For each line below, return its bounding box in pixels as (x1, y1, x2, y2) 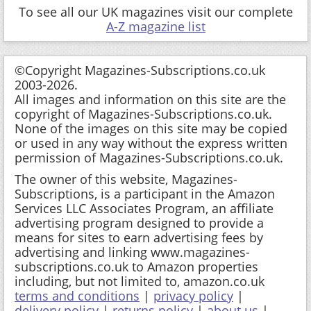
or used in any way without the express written (15, 134, 287, 151)
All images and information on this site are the (15, 90, 286, 108)
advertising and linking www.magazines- (15, 243, 250, 260)
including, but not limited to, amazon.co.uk (15, 272, 264, 289)
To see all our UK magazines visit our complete (19, 3, 294, 20)
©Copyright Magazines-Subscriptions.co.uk (15, 61, 265, 78)
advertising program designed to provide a (15, 214, 264, 231)
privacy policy (153, 287, 233, 304)
